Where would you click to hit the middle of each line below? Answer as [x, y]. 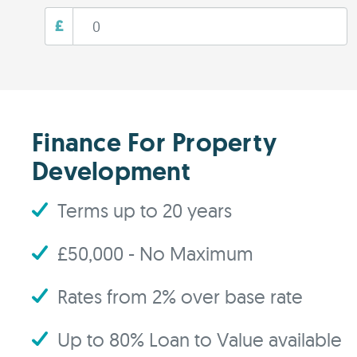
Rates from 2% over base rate [180, 296]
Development [111, 171]
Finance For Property [154, 143]
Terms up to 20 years [145, 210]
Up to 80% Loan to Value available [200, 339]
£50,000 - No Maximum [155, 253]
